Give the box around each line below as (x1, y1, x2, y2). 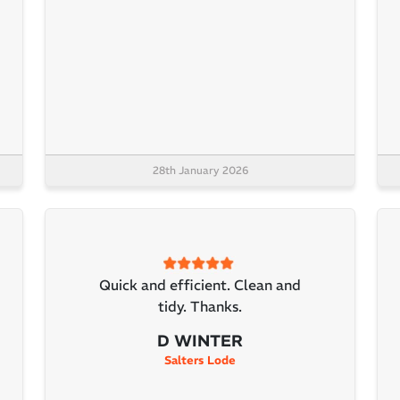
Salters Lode (164, 352, 236, 368)
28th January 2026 (152, 163, 248, 178)
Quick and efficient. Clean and (99, 275, 301, 294)
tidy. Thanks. (158, 296, 242, 315)
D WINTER (157, 329, 243, 351)
